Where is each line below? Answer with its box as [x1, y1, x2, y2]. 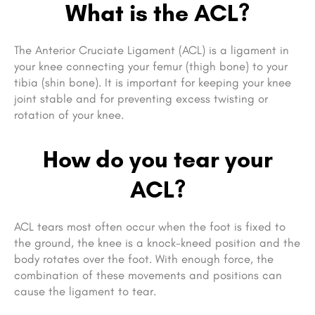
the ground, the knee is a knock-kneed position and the [14, 236, 300, 250]
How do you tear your [42, 145, 273, 174]
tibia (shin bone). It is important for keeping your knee [14, 75, 291, 90]
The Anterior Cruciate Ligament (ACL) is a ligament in [14, 43, 289, 58]
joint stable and [14, 91, 96, 106]
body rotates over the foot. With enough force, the [14, 252, 274, 266]
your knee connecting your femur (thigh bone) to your [14, 59, 288, 74]
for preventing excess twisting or [96, 91, 268, 106]
